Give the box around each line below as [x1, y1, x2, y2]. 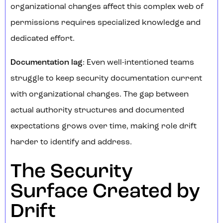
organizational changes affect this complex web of [10, 3, 204, 11]
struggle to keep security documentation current [10, 75, 202, 83]
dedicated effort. [10, 35, 75, 43]
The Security [10, 162, 133, 183]
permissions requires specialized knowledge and [10, 19, 201, 27]
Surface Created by [10, 182, 200, 203]
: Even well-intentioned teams [83, 59, 194, 67]
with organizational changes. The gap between [10, 91, 189, 99]
